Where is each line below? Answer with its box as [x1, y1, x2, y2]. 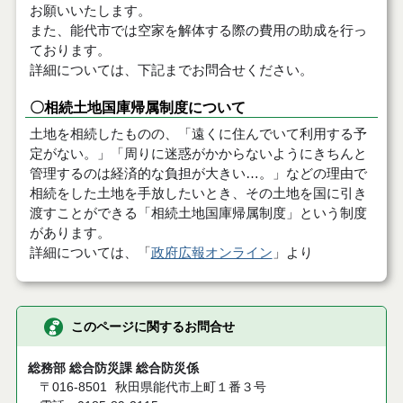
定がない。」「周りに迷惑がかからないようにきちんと [29, 145, 367, 161]
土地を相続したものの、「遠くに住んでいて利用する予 [29, 125, 367, 141]
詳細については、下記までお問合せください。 [29, 61, 313, 77]
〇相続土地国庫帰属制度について [29, 99, 246, 115]
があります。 [29, 224, 111, 240]
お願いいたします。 [29, 2, 151, 18]
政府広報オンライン [150, 244, 273, 260]
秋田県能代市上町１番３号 [114, 380, 266, 394]
